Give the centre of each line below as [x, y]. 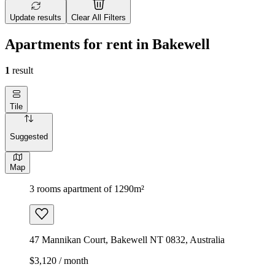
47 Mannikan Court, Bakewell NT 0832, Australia [127, 239]
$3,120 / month [59, 260]
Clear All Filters [99, 18]
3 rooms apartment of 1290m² [87, 188]
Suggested [29, 137]
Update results [36, 18]
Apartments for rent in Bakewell [107, 44]
